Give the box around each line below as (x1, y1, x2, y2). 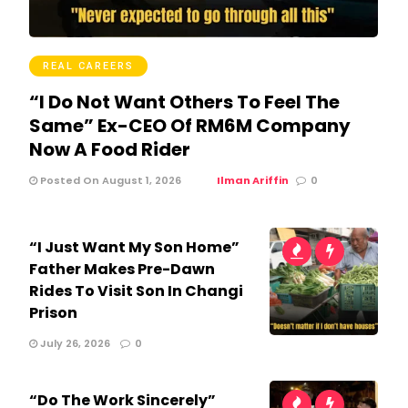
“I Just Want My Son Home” (28, 236, 240, 258)
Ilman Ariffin (216, 172, 289, 188)
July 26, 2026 (36, 335, 110, 351)
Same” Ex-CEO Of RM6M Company (28, 112, 351, 138)
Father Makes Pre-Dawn (28, 258, 215, 280)
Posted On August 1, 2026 (36, 172, 181, 188)
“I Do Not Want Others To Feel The (28, 88, 340, 115)
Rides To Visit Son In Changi (28, 280, 243, 301)
